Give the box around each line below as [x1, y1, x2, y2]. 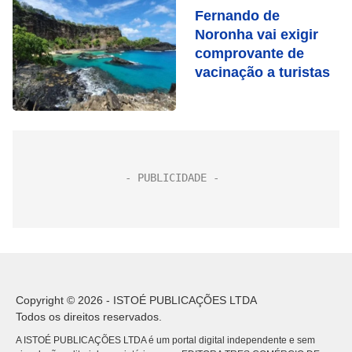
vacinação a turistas [195, 64, 330, 80]
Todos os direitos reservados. [16, 310, 162, 323]
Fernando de [195, 8, 280, 24]
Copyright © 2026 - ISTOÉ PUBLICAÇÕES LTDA [16, 294, 257, 306]
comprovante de [195, 46, 304, 61]
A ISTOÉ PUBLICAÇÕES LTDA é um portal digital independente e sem [16, 335, 315, 346]
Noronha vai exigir [195, 27, 318, 42]
